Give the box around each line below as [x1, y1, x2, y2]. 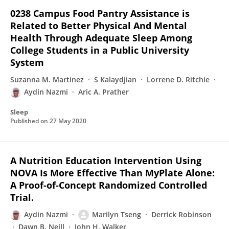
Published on [10, 117, 50, 125]
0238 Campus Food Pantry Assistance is [10, 7, 190, 19]
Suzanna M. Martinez [10, 75, 84, 84]
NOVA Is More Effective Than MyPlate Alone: [10, 167, 215, 179]
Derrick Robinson [151, 210, 212, 219]
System [10, 56, 44, 68]
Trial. [10, 191, 34, 203]
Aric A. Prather [78, 87, 129, 97]
